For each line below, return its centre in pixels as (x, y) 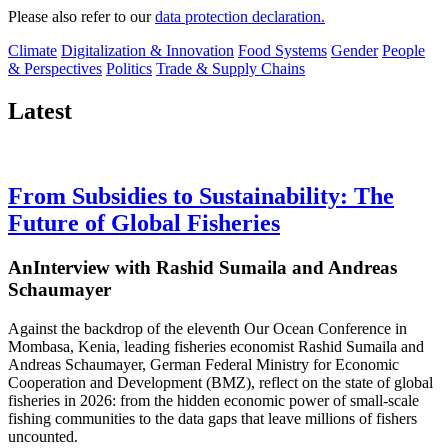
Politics (129, 69)
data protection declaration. (240, 17)
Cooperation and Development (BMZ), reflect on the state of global (220, 382)
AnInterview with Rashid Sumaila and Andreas (202, 268)
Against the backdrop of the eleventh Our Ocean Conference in (207, 328)
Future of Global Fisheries (144, 223)
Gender (354, 51)
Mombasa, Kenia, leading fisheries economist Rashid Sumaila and (216, 346)
